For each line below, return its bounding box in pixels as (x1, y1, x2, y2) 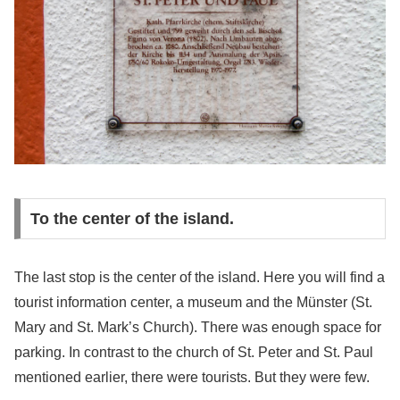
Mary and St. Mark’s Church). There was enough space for (14, 319, 381, 335)
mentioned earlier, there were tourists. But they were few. (14, 369, 370, 385)
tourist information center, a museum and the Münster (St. (14, 294, 372, 310)
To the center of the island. (29, 209, 234, 228)
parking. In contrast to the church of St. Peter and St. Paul (14, 344, 373, 360)
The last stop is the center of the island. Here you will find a (14, 269, 385, 285)
